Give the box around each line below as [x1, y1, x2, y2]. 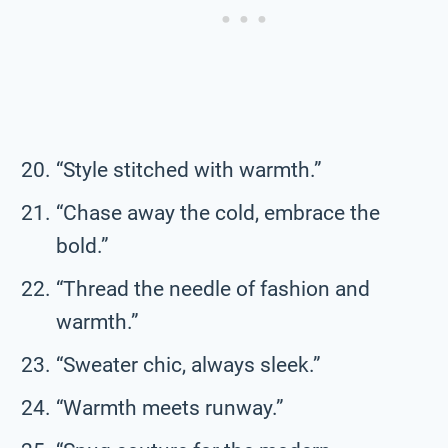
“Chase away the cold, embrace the [56, 200, 380, 225]
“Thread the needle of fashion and [56, 276, 370, 301]
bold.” [56, 233, 109, 258]
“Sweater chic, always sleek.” [56, 352, 321, 377]
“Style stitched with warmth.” [56, 157, 322, 182]
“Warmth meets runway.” [56, 395, 284, 420]
